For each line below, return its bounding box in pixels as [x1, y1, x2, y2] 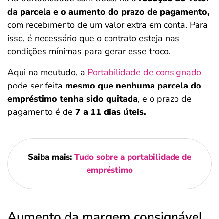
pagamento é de [7, 106, 75, 118]
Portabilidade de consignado [88, 66, 201, 78]
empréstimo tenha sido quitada [7, 93, 138, 105]
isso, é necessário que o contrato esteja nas [7, 32, 179, 44]
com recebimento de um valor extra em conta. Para [7, 19, 208, 31]
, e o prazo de [138, 93, 192, 105]
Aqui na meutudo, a [7, 66, 88, 78]
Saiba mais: [28, 152, 74, 163]
